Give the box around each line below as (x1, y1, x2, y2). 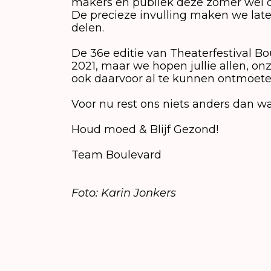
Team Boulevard (71, 148, 162, 162)
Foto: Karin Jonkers (71, 186, 176, 200)
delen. (71, 21, 104, 34)
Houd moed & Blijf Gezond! (71, 123, 218, 136)
